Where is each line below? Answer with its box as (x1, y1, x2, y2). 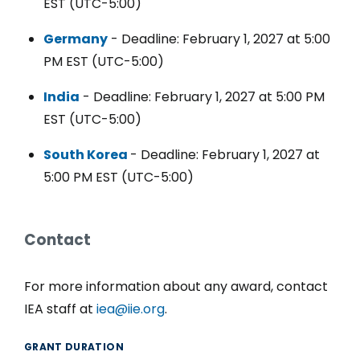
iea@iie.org (96, 299, 165, 318)
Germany (43, 29, 108, 48)
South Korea (43, 145, 130, 164)
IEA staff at (24, 299, 96, 318)
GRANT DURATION (24, 339, 124, 354)
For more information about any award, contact (24, 276, 328, 296)
